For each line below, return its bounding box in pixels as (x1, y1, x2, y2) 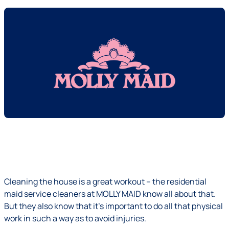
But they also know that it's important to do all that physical (4, 200, 223, 212)
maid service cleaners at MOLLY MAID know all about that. (4, 188, 216, 199)
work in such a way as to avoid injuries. (4, 213, 146, 224)
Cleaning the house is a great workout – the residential (4, 176, 207, 187)
